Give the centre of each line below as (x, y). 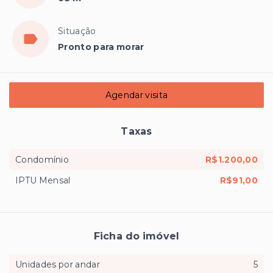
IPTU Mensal (43, 180)
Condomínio (42, 159)
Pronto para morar (101, 47)
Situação (77, 31)
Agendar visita (136, 95)
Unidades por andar (58, 264)
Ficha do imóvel (136, 236)
